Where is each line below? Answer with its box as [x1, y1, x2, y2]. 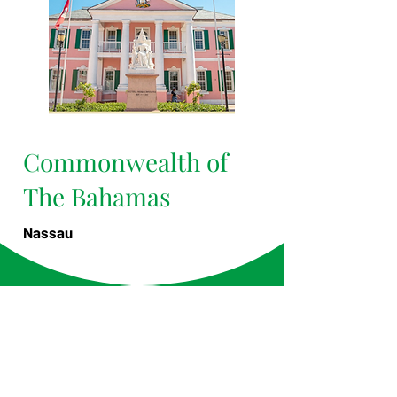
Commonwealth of [23, 144, 228, 178]
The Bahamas [23, 179, 171, 213]
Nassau [23, 222, 73, 241]
